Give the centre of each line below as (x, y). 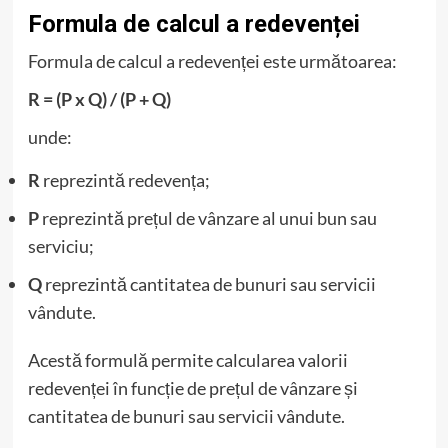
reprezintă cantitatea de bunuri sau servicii (208, 283)
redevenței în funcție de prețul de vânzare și (192, 387)
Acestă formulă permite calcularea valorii (187, 359)
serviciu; (60, 245)
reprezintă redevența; (124, 179)
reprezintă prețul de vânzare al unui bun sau (207, 217)
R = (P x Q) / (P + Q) (99, 98)
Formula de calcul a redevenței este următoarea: (212, 60)
